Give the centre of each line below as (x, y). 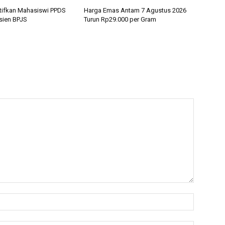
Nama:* (206, 198)
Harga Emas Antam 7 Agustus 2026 (135, 10)
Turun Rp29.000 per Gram (120, 19)
